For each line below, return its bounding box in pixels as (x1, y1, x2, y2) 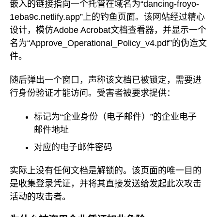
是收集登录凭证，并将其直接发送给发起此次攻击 (10, 179, 201, 189)
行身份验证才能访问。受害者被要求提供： (10, 88, 175, 98)
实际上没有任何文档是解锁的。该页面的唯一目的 (10, 166, 201, 176)
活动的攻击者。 (10, 192, 71, 202)
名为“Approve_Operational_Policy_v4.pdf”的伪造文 (10, 38, 207, 48)
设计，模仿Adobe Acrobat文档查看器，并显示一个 (10, 25, 206, 35)
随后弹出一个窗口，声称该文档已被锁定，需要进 (10, 75, 201, 85)
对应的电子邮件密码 (34, 142, 112, 152)
